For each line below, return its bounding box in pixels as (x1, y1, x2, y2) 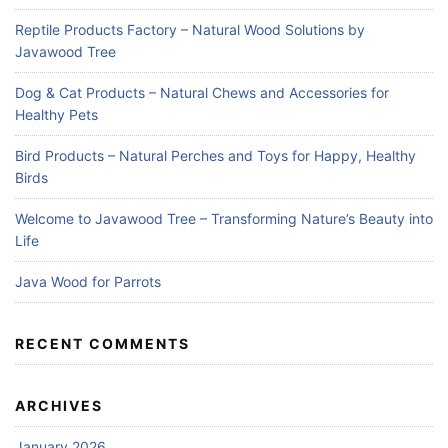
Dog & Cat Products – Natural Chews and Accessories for (15, 84, 389, 102)
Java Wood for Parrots (15, 273, 161, 291)
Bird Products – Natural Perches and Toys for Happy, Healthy (15, 147, 416, 165)
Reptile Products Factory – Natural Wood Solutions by (15, 21, 365, 39)
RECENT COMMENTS (15, 335, 190, 353)
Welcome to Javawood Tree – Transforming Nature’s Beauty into (15, 210, 433, 228)
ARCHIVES (15, 397, 103, 415)
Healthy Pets (15, 106, 98, 124)
